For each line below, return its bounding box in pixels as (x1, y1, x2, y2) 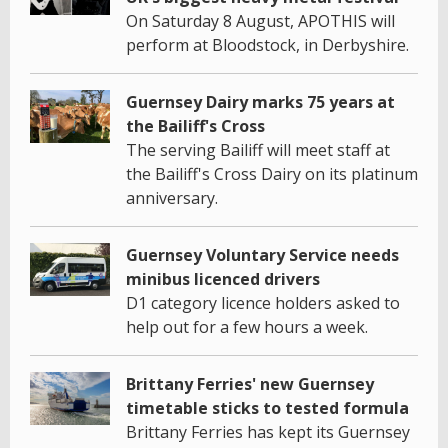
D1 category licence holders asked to (126, 291, 400, 314)
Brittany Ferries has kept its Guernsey (126, 420, 410, 443)
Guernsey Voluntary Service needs (126, 243, 399, 266)
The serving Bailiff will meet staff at (126, 138, 390, 161)
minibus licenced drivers (126, 267, 320, 290)
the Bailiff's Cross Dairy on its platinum (126, 162, 418, 185)
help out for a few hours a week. (126, 315, 368, 338)
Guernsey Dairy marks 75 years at (126, 90, 395, 113)
